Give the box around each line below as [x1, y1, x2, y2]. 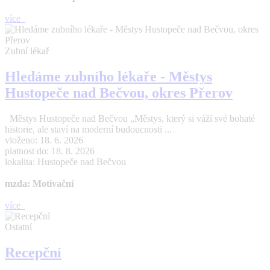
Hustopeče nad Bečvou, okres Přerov [5, 85, 233, 101]
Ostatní [5, 222, 32, 232]
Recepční [5, 244, 61, 260]
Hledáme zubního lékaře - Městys [5, 69, 212, 85]
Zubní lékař [5, 46, 49, 57]
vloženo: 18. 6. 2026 [5, 135, 83, 145]
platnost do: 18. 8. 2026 [5, 146, 95, 156]
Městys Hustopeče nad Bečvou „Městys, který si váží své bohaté [5, 113, 255, 124]
